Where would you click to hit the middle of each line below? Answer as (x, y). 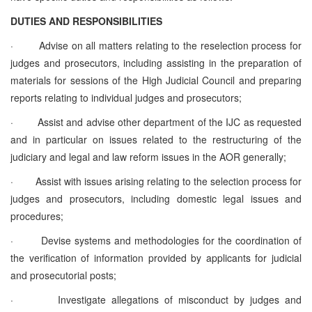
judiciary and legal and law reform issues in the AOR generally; (148, 156)
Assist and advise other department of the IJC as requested (170, 122)
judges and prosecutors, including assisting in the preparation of (156, 62)
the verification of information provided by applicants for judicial (156, 257)
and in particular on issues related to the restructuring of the (156, 139)
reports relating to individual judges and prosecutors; (126, 97)
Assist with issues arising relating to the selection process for (169, 181)
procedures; (37, 216)
